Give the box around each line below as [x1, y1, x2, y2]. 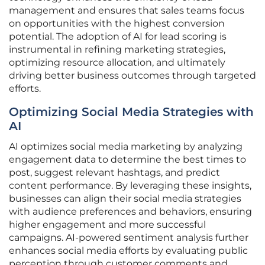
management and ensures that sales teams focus [9, 5, 244, 17]
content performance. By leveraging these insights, [9, 180, 251, 192]
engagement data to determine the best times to [9, 154, 246, 166]
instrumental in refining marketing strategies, [9, 44, 225, 56]
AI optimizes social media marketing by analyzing [9, 141, 243, 153]
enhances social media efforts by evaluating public [9, 245, 248, 257]
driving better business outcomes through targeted [9, 70, 256, 82]
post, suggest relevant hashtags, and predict [9, 167, 220, 179]
